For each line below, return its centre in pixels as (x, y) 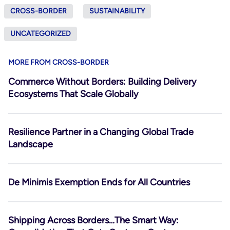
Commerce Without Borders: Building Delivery (102, 82)
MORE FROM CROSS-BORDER (59, 62)
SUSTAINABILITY (117, 11)
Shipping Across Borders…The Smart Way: (93, 220)
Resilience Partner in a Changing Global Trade (101, 132)
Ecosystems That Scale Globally (73, 94)
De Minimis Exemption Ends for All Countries (99, 182)
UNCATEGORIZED (41, 34)
